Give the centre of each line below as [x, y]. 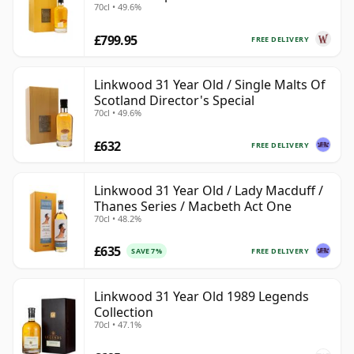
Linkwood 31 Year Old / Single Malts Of [210, 85]
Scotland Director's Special [174, 101]
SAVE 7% [147, 251]
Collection [124, 313]
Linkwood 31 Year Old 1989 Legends [201, 297]
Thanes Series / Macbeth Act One [193, 207]
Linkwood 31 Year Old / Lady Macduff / [209, 191]
